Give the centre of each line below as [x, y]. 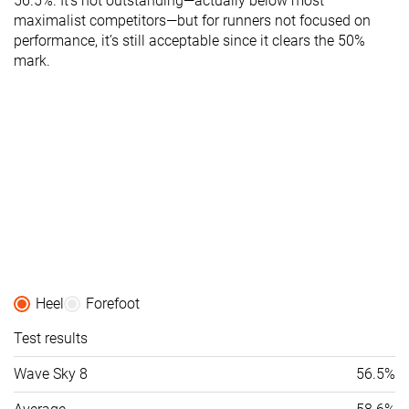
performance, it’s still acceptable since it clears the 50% [189, 40]
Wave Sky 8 [51, 373]
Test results [51, 338]
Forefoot [113, 303]
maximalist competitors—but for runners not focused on [192, 20]
